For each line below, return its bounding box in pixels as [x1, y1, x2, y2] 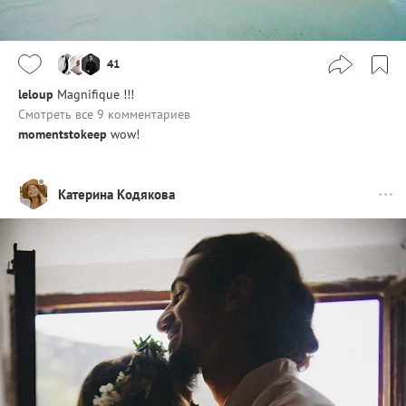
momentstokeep [18, 126, 107, 143]
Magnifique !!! [57, 86, 134, 103]
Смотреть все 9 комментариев [18, 106, 190, 123]
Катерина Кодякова [58, 185, 175, 203]
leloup [18, 86, 53, 103]
